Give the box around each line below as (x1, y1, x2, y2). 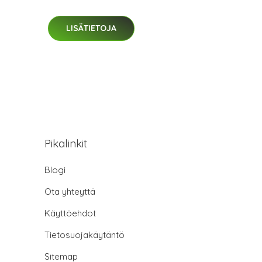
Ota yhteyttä (44, 186, 95, 198)
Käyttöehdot (44, 208, 96, 219)
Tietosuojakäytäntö (44, 229, 125, 241)
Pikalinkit (44, 136, 87, 151)
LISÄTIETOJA (66, 22, 116, 33)
